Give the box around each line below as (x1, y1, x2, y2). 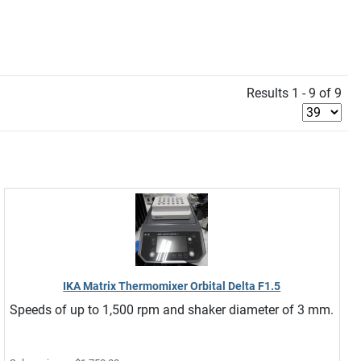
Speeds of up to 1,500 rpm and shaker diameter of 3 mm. (9, 301, 334, 317)
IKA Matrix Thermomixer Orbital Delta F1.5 (63, 279, 281, 293)
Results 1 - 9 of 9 (247, 85, 342, 101)
